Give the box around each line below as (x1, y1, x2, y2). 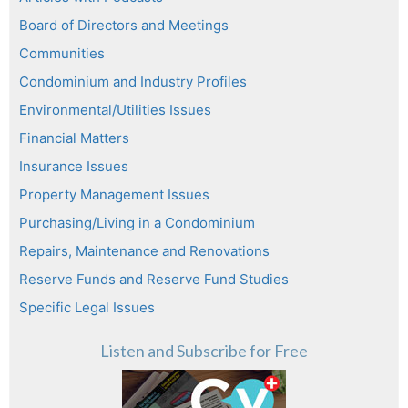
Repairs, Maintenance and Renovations (19, 242, 270, 260)
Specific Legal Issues (19, 299, 155, 317)
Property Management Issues (19, 186, 209, 204)
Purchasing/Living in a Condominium (19, 214, 255, 232)
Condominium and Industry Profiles (19, 73, 247, 91)
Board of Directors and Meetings (19, 16, 229, 35)
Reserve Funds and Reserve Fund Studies (19, 270, 289, 289)
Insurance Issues (19, 158, 128, 176)
